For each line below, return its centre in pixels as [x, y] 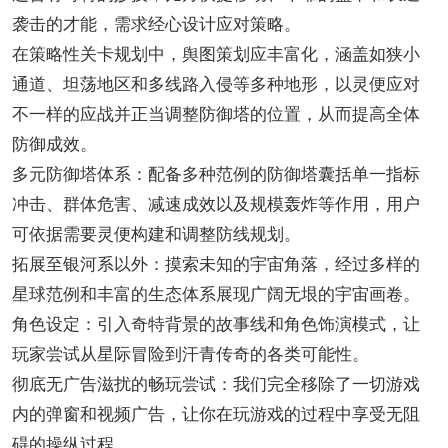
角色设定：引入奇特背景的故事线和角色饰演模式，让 [215, 325]
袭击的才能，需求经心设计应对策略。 [156, 25]
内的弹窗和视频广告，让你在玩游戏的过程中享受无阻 [215, 415]
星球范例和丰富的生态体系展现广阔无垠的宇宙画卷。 [215, 295]
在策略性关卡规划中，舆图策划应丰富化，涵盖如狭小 [215, 55]
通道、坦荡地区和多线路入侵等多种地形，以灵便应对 [215, 85]
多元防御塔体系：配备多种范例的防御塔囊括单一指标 [215, 175]
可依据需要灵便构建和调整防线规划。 [156, 235]
